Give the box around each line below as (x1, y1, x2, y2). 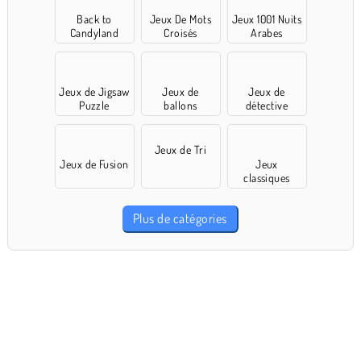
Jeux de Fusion (60, 157, 129, 172)
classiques (243, 171, 290, 185)
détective (245, 98, 288, 113)
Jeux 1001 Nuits (231, 12, 302, 27)
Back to (77, 12, 112, 27)
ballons (164, 98, 197, 113)
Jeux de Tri (154, 143, 207, 157)
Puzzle (79, 98, 110, 113)
